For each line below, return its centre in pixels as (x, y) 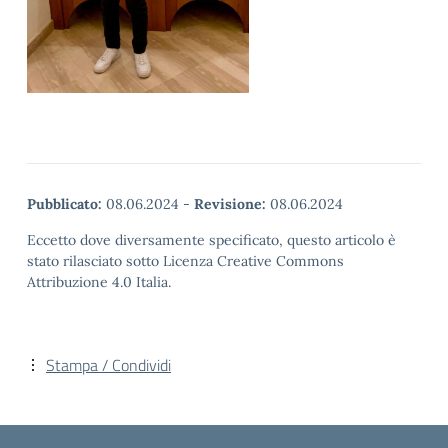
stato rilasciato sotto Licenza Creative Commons (185, 260)
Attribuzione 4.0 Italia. (99, 281)
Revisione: (230, 203)
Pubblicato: (64, 203)
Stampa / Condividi (108, 364)
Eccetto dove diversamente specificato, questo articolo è (211, 239)
